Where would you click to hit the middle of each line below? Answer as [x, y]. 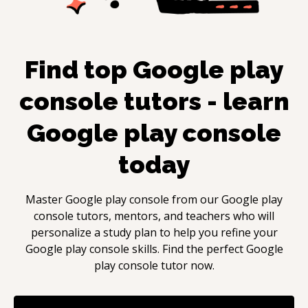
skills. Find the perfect [189, 249]
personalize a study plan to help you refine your [154, 232]
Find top [79, 69]
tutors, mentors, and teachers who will [174, 216]
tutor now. [186, 265]
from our [195, 199]
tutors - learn [203, 101]
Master [45, 199]
